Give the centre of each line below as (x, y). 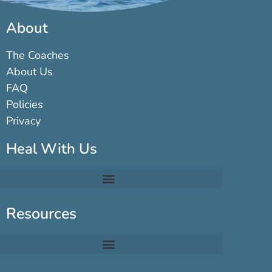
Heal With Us (52, 149)
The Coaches (38, 56)
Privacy (23, 121)
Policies (25, 105)
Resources (41, 214)
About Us (29, 72)
